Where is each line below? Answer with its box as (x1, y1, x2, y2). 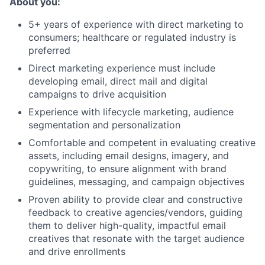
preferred (28, 44, 70, 56)
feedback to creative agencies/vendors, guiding (28, 206, 243, 218)
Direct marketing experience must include (28, 62, 215, 74)
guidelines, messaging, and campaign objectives (28, 176, 244, 188)
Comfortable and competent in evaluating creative (28, 137, 256, 148)
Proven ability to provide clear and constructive (28, 193, 243, 205)
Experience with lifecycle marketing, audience (28, 106, 234, 118)
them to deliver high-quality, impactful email (28, 219, 226, 231)
